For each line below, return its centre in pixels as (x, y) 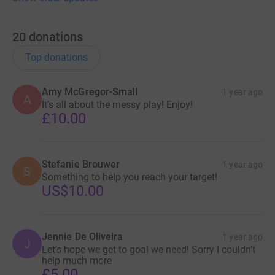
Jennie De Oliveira (83, 236)
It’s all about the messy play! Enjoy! (117, 104)
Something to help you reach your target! (130, 177)
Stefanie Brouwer (81, 164)
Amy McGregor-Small (90, 91)
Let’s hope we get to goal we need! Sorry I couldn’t (149, 249)
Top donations (56, 57)
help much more (77, 260)
